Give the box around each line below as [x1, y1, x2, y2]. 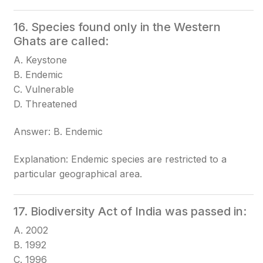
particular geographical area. [14, 168, 143, 180]
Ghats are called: [14, 34, 109, 48]
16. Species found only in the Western [14, 20, 221, 34]
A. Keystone [14, 54, 68, 66]
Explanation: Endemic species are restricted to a [14, 153, 227, 165]
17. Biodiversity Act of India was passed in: [14, 204, 247, 218]
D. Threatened [14, 98, 77, 110]
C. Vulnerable [14, 83, 75, 95]
